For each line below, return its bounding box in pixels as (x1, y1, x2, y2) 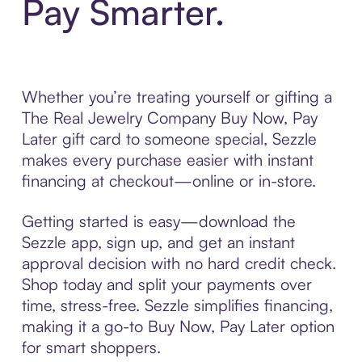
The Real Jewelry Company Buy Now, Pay (21, 107, 318, 128)
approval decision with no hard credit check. (21, 252, 336, 273)
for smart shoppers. (21, 336, 161, 357)
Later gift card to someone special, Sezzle (21, 128, 317, 149)
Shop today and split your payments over (21, 273, 312, 294)
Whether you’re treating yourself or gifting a (21, 86, 332, 107)
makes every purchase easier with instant (21, 149, 314, 170)
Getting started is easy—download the (21, 210, 296, 231)
